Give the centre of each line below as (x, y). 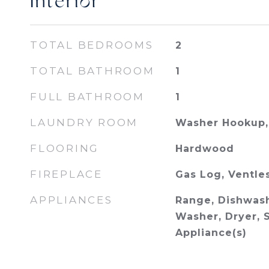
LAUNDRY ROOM (84, 122)
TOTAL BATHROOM (92, 71)
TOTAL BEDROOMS (92, 45)
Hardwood (204, 149)
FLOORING (65, 148)
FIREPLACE (66, 174)
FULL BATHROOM (87, 97)
